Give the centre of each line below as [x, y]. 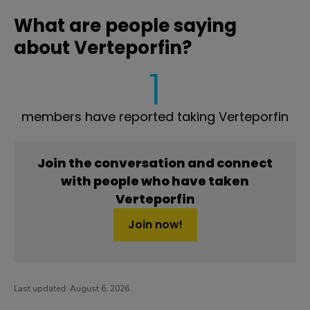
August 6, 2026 [100, 289]
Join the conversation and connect [155, 163]
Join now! [155, 225]
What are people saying [125, 26]
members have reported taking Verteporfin [155, 117]
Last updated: [42, 289]
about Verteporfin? [103, 48]
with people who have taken [155, 181]
